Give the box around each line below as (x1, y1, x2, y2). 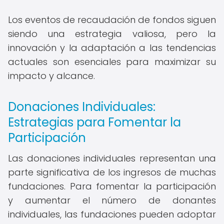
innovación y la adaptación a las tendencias (8, 41, 216, 54)
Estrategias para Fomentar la (8, 114, 181, 130)
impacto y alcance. (8, 69, 95, 82)
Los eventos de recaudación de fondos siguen (8, 13, 216, 26)
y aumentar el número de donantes (8, 194, 216, 206)
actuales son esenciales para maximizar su (8, 55, 216, 68)
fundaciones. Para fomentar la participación (8, 180, 216, 192)
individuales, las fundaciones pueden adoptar (8, 208, 216, 220)
